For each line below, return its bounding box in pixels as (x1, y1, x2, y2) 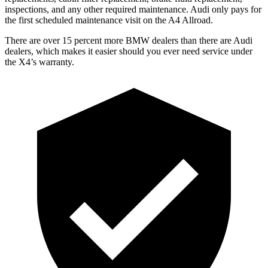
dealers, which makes (5, 45, 86, 56)
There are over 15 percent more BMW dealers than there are (5, 35, 233, 45)
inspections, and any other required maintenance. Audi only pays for (5, 4, 261, 14)
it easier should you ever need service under (86, 45, 252, 56)
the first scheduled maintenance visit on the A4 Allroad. (5, 14, 213, 25)
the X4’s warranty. (5, 56, 74, 67)
